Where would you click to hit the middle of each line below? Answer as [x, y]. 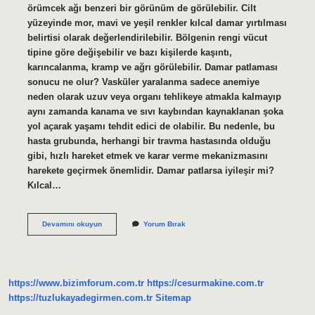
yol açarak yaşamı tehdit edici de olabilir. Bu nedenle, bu [151, 126]
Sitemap [173, 298]
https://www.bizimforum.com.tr [76, 283]
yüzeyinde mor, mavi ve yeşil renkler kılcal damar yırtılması [157, 22]
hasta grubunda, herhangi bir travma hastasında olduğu [149, 141]
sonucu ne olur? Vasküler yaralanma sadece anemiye [143, 82]
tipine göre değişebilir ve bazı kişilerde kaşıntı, [129, 52]
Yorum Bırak [164, 224]
